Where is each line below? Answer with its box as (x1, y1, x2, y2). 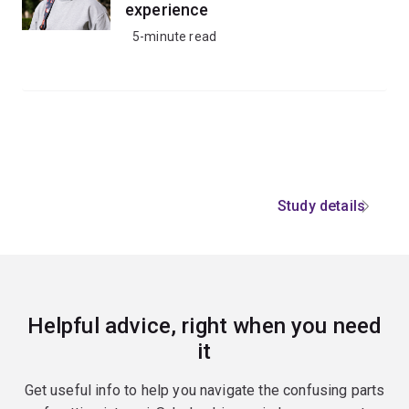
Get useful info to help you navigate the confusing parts (24, 382, 385, 399)
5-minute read (132, 29, 217, 44)
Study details (277, 197, 365, 215)
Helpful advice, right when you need (26, 313, 383, 339)
